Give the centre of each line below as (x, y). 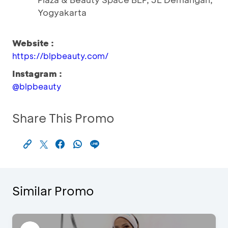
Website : (33, 43)
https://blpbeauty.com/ (60, 56)
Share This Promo (63, 118)
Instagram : (37, 73)
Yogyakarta (62, 12)
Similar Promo (53, 191)
